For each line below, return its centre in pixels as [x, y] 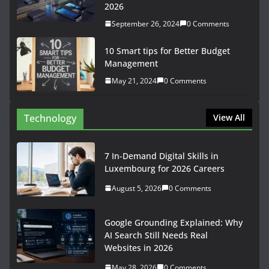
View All [229, 117]
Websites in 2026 [139, 247]
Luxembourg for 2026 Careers [165, 168]
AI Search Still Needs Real [156, 235]
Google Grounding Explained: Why [174, 222]
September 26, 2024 [146, 23]
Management [131, 63]
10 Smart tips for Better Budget [167, 50]
